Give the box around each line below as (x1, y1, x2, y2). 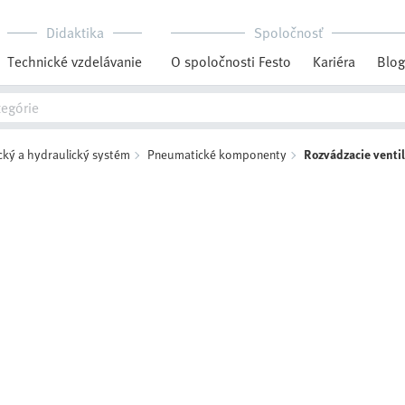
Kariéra (313, 51, 355, 72)
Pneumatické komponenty (147, 145, 287, 164)
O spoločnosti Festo (171, 51, 291, 72)
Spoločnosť (253, 22, 323, 43)
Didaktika (45, 22, 104, 43)
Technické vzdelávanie (7, 51, 142, 72)
